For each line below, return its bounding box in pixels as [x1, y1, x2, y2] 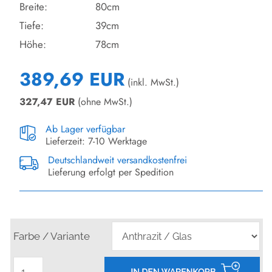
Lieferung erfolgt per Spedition [48, 165, 174, 180]
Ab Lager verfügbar [46, 122, 125, 137]
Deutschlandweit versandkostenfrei [48, 153, 187, 168]
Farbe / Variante [13, 230, 90, 243]
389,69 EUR [19, 66, 124, 93]
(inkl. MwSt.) [124, 75, 179, 90]
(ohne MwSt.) [75, 95, 132, 109]
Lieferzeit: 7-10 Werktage [46, 134, 147, 149]
